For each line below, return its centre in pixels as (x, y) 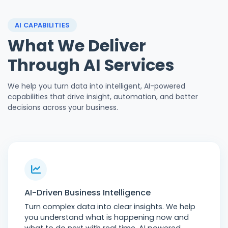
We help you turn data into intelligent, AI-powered (96, 86)
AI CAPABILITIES (42, 25)
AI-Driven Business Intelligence (88, 193)
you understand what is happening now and (107, 217)
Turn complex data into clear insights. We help (110, 207)
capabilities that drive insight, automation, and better (103, 97)
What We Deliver (77, 46)
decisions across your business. (63, 107)
